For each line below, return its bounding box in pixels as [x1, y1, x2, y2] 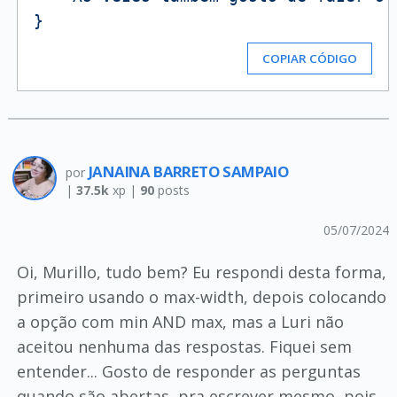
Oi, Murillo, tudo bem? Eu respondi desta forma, [16, 261, 386, 283]
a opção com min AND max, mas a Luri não [16, 311, 344, 332]
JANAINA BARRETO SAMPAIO [88, 161, 290, 182]
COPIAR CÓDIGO [262, 51, 358, 66]
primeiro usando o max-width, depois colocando [16, 286, 386, 307]
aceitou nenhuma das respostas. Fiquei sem [16, 336, 352, 357]
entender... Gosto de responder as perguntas [16, 361, 361, 382]
